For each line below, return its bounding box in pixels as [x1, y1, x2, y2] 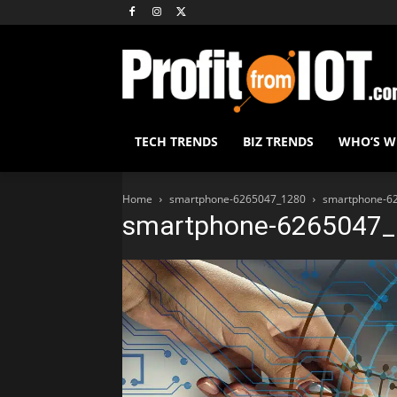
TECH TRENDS [135, 133, 218, 151]
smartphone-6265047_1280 [169, 191, 306, 207]
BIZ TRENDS [243, 133, 314, 151]
